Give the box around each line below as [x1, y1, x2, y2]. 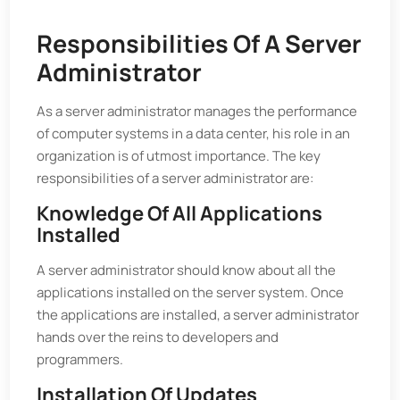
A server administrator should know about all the [37, 261, 337, 279]
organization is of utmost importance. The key [37, 146, 321, 165]
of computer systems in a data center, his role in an [37, 124, 351, 143]
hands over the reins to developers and [37, 328, 279, 346]
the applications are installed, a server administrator [37, 305, 360, 324]
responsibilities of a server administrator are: [37, 169, 314, 187]
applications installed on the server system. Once [37, 283, 345, 302]
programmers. [37, 350, 124, 369]
